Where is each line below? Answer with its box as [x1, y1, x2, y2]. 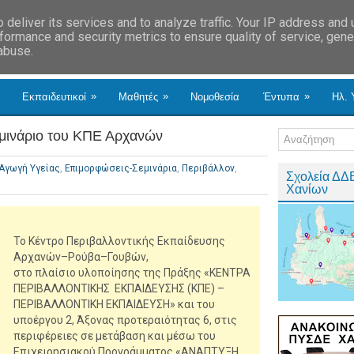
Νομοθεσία [190, 91, 239, 103]
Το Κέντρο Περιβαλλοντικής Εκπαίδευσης [13, 235, 225, 247]
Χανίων [286, 183, 328, 196]
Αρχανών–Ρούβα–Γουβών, [13, 250, 149, 263]
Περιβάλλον [182, 163, 235, 174]
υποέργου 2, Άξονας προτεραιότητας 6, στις [13, 314, 237, 326]
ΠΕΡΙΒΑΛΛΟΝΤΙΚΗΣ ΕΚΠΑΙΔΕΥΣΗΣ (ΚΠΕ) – [13, 282, 224, 295]
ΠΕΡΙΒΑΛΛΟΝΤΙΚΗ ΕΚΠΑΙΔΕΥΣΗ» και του [13, 298, 215, 311]
